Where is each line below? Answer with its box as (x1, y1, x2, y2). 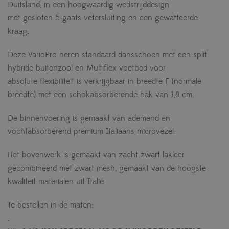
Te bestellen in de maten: (8, 200, 94, 211)
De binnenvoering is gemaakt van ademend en (8, 113, 170, 124)
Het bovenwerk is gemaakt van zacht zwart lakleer (8, 150, 185, 161)
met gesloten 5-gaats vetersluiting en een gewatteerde (8, 13, 198, 24)
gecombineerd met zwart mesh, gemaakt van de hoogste (8, 163, 206, 174)
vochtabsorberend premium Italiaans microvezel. (8, 126, 176, 137)
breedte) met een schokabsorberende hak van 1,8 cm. (8, 89, 194, 100)
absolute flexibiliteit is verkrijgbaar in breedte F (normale (8, 76, 201, 87)
